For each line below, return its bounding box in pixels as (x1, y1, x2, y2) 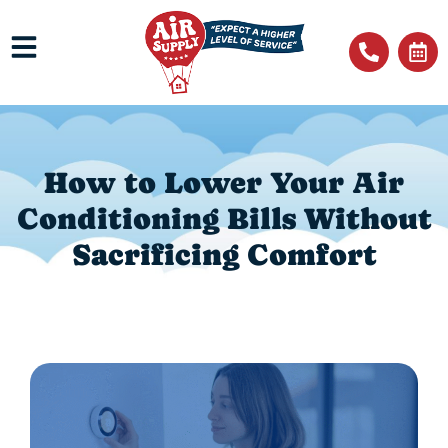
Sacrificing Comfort (71, 237, 377, 273)
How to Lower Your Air (44, 165, 404, 201)
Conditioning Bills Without (16, 201, 432, 237)
